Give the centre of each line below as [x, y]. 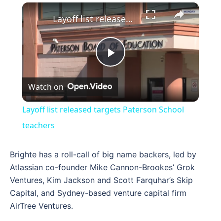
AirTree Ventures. [41, 205]
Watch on [46, 87]
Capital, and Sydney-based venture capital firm [98, 193]
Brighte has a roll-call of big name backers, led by [103, 154]
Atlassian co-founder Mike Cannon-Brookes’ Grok [102, 167]
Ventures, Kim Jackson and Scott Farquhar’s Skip [101, 180]
